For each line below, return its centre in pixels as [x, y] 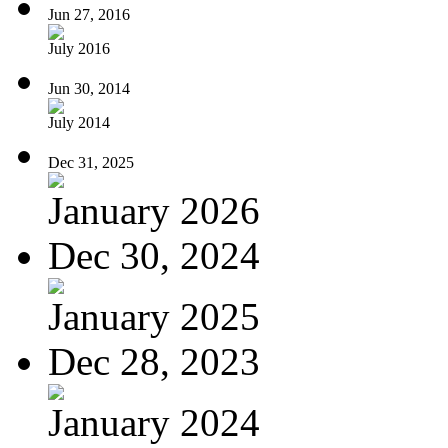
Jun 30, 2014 [89, 88]
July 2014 [79, 122]
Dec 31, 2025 [91, 162]
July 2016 [79, 48]
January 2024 [154, 422]
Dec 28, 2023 [154, 361]
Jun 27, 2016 [89, 14]
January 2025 [154, 316]
